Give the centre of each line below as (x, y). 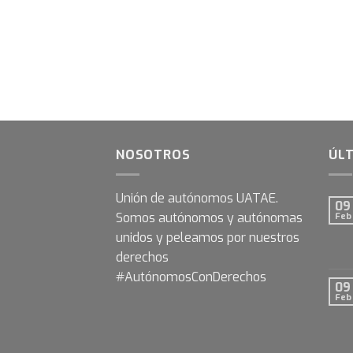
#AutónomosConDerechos (191, 277)
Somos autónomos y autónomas (209, 217)
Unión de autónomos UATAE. (197, 198)
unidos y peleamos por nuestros (208, 237)
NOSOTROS (153, 155)
